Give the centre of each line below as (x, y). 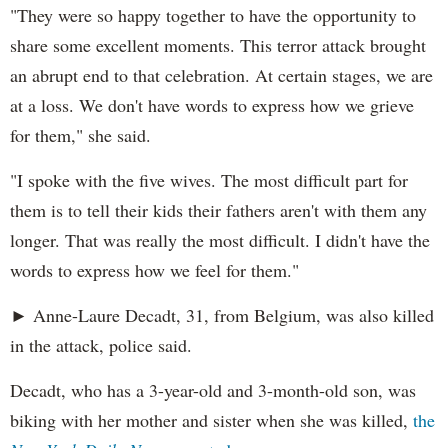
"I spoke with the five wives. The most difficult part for (209, 180)
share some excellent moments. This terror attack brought (218, 45)
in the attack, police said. (101, 345)
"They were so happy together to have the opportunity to (213, 15)
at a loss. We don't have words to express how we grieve (212, 105)
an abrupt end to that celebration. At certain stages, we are (221, 75)
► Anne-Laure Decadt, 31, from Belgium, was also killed (222, 315)
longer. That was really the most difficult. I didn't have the (220, 240)
